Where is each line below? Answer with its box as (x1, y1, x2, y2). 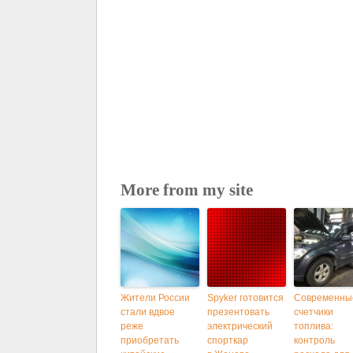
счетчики (294, 307, 333, 318)
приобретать (121, 335, 179, 347)
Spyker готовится (207, 292, 284, 304)
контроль (294, 335, 335, 347)
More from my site (121, 180, 253, 200)
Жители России (121, 292, 190, 304)
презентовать (207, 307, 269, 318)
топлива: (294, 321, 333, 333)
